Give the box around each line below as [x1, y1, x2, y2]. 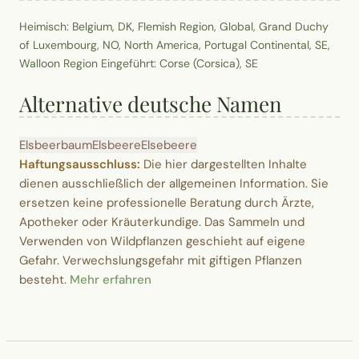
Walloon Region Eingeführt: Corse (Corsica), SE [19, 56, 258, 71]
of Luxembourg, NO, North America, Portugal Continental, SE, [19, 38, 330, 53]
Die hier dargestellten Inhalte [140, 155, 307, 172]
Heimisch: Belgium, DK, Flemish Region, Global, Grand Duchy [19, 19, 329, 34]
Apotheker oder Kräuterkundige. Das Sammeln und [19, 213, 305, 230]
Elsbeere [92, 136, 141, 153]
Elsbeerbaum [19, 136, 92, 153]
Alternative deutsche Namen [19, 89, 282, 118]
